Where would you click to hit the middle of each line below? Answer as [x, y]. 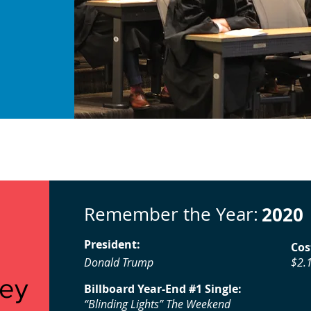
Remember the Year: [171, 214]
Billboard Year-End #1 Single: [163, 289]
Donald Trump [119, 262]
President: [112, 244]
